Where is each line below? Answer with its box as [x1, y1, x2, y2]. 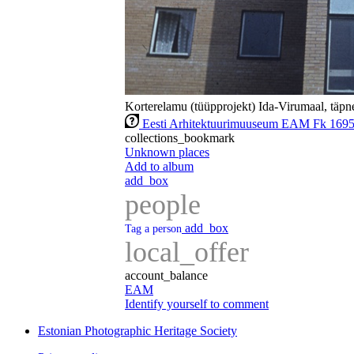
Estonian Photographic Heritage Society [38, 324, 237, 338]
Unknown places [125, 145, 209, 160]
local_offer [125, 236, 249, 269]
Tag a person [125, 223, 182, 235]
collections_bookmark [125, 131, 235, 145]
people [125, 189, 201, 221]
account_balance [125, 269, 208, 283]
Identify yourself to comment [125, 297, 269, 311]
